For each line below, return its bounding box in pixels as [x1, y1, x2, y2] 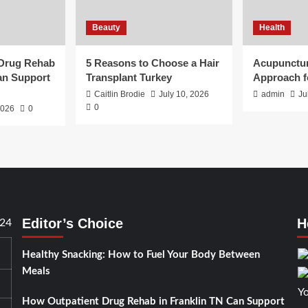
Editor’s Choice [21, 216, 123, 232]
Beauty [92, 23, 120, 33]
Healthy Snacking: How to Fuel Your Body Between [21, 250, 260, 261]
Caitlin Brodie [94, 89, 145, 100]
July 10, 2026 [159, 89, 209, 100]
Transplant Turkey [86, 71, 172, 84]
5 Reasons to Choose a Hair [86, 57, 219, 69]
